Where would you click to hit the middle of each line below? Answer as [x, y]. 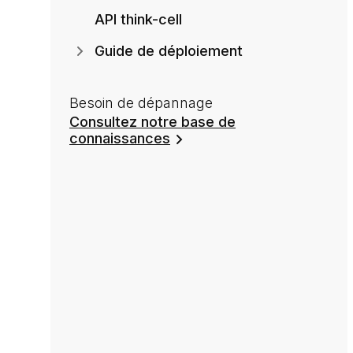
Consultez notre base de [152, 122]
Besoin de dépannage [141, 103]
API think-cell [138, 20]
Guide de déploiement [169, 51]
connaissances [120, 139]
